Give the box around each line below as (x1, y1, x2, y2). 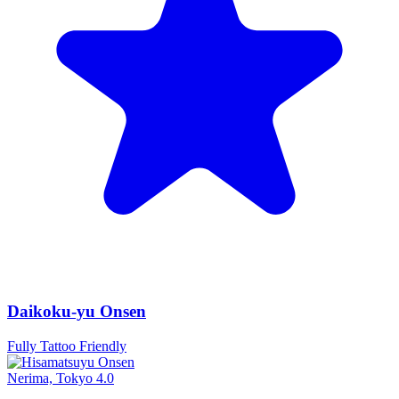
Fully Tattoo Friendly (7, 338, 126, 354)
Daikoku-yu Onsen (7, 302, 146, 322)
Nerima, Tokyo (7, 370, 93, 387)
